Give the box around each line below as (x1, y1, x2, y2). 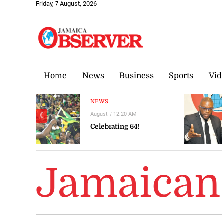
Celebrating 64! (90, 122, 140, 130)
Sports (169, 71, 193, 80)
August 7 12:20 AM (90, 111, 137, 117)
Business (119, 71, 154, 80)
